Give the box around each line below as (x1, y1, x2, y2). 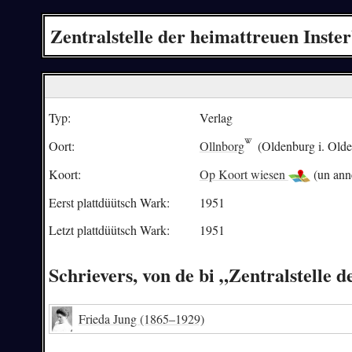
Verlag (199, 108, 233, 126)
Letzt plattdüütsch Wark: (48, 222, 170, 239)
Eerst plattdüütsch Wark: (48, 193, 170, 211)
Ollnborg (199, 137, 244, 154)
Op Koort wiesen (199, 165, 288, 182)
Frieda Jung (78, 310, 140, 327)
